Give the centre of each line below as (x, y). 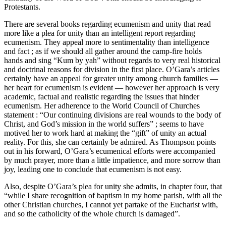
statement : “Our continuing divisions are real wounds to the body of (112, 115)
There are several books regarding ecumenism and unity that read (107, 24)
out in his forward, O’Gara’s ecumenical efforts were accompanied (110, 151)
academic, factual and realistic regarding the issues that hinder (102, 96)
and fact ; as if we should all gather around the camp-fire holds (103, 51)
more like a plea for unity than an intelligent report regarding (100, 33)
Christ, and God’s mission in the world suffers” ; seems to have (104, 124)
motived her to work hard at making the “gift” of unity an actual (105, 133)
